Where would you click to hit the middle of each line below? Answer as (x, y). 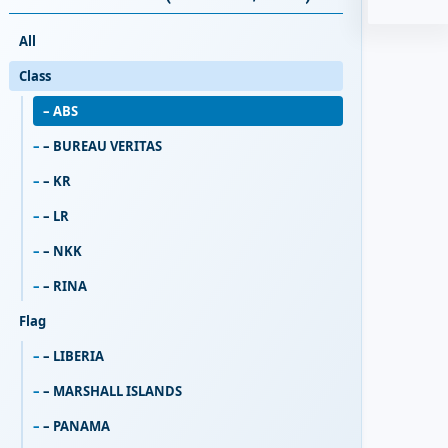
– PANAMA (77, 426)
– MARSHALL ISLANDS (113, 391)
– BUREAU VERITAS (103, 146)
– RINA (65, 286)
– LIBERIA (74, 356)
